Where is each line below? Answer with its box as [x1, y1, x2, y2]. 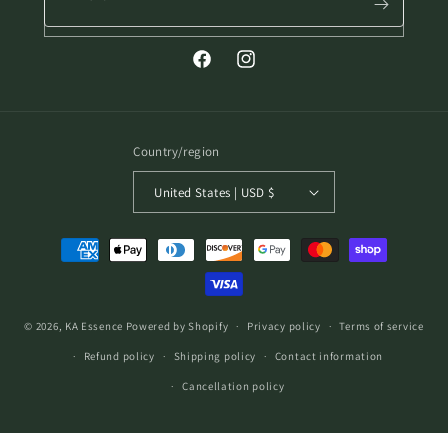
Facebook [190, 60, 253, 79]
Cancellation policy [182, 379, 285, 393]
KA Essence [64, 318, 123, 333]
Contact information [274, 349, 384, 363]
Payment [34, 231, 93, 250]
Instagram [234, 60, 301, 79]
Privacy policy [246, 319, 321, 333]
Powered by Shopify [125, 318, 229, 333]
